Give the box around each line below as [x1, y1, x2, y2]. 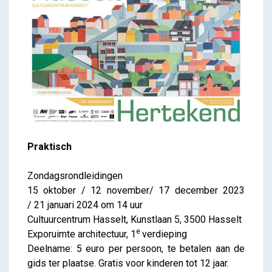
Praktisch [27, 141, 72, 153]
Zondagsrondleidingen [27, 170, 123, 182]
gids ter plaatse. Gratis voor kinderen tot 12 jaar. [27, 257, 229, 270]
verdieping [142, 228, 187, 240]
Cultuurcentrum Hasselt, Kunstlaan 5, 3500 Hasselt [27, 214, 242, 226]
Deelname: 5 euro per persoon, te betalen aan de [27, 243, 245, 255]
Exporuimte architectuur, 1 [27, 228, 136, 240]
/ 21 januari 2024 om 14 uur [27, 199, 143, 211]
